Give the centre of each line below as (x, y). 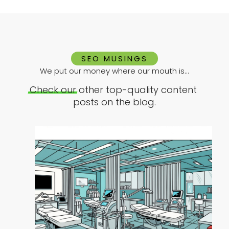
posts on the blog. (114, 102)
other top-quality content (138, 89)
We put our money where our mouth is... (114, 71)
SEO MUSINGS (114, 58)
